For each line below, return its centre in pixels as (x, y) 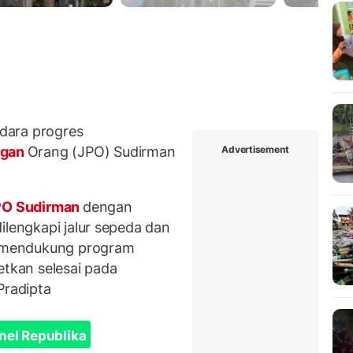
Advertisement (255, 149)
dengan (107, 206)
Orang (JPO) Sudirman (101, 152)
